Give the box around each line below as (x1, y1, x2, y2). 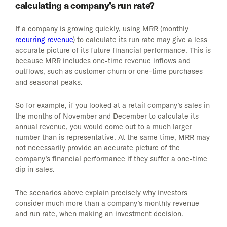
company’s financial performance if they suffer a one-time (15, 154, 207, 164)
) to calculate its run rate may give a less (73, 35, 207, 45)
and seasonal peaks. (15, 78, 83, 87)
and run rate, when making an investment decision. (15, 209, 183, 219)
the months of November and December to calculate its (15, 111, 199, 121)
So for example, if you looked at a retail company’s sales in (15, 101, 210, 110)
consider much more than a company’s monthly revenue (15, 199, 199, 208)
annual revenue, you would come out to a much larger (15, 122, 192, 132)
